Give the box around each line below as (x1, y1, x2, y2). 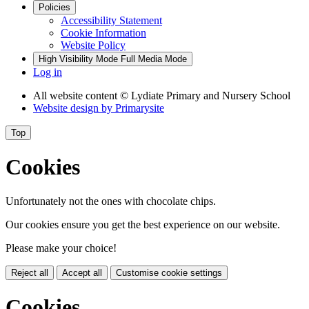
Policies (39, 1, 70, 12)
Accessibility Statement (61, 14, 162, 26)
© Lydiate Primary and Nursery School (120, 89, 290, 101)
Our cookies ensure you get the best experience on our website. (6, 218, 280, 230)
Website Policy (61, 39, 126, 51)
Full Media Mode (121, 53, 187, 64)
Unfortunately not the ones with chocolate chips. (6, 195, 216, 207)
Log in (33, 66, 62, 78)
